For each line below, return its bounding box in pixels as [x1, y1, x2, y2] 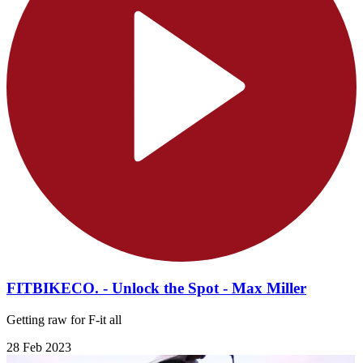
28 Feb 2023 [6, 340, 71, 355]
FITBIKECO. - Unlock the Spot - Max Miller [6, 280, 306, 297]
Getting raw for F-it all [6, 313, 122, 327]
